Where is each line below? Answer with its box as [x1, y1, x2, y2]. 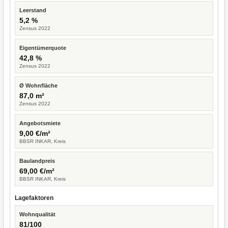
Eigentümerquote [19, 45, 66, 51]
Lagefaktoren [15, 194, 53, 202]
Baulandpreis [19, 158, 55, 164]
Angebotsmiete [19, 120, 61, 126]
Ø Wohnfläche [19, 82, 58, 89]
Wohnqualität [19, 211, 55, 217]
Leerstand [19, 7, 46, 13]
